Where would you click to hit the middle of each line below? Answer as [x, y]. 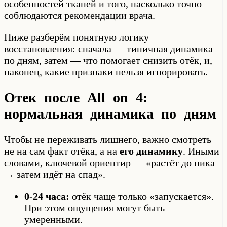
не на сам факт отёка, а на [62, 151]
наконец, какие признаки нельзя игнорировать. [106, 72]
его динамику [151, 151]
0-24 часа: [47, 196]
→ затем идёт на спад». [55, 175]
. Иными [201, 151]
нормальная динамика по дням [110, 113]
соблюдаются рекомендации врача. [80, 15]
